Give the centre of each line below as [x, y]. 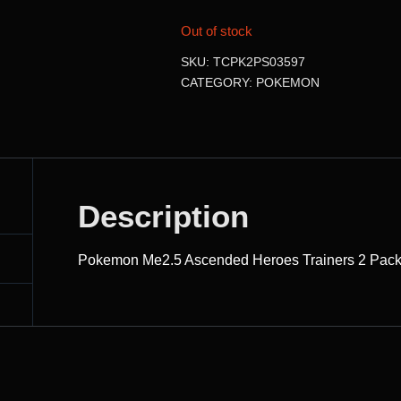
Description [164, 217]
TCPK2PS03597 [259, 62]
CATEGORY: [218, 83]
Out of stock [216, 32]
